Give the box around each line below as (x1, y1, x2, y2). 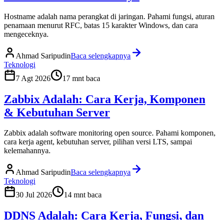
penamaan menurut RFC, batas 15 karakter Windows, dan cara (4, 21, 198, 29)
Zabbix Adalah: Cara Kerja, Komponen (4, 92, 205, 106)
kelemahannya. (4, 146, 51, 155)
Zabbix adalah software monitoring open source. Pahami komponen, (4, 129, 216, 137)
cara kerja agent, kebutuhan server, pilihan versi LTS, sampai (4, 137, 192, 146)
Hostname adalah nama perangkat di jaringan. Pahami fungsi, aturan (4, 12, 215, 21)
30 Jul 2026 (16, 191, 52, 199)
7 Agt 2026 (16, 74, 51, 82)
